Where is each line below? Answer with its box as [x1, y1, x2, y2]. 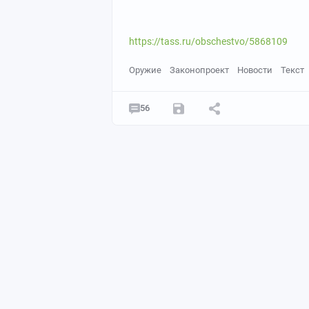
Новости [237, 65, 272, 75]
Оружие [129, 65, 161, 75]
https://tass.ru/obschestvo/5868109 [129, 36, 288, 47]
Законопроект [170, 65, 229, 75]
